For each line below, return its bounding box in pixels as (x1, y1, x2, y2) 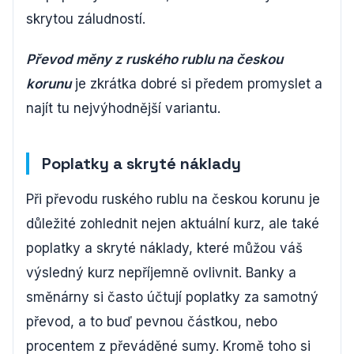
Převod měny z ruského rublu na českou (26, 51, 283, 67)
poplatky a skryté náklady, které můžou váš (26, 240, 303, 256)
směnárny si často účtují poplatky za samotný (26, 289, 318, 305)
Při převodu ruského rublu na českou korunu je (26, 191, 320, 207)
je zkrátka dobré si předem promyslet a (71, 76, 322, 92)
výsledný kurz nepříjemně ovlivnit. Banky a (26, 265, 296, 281)
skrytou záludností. (26, 11, 145, 27)
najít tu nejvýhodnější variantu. (26, 100, 220, 116)
